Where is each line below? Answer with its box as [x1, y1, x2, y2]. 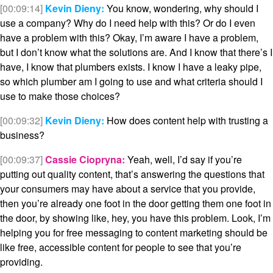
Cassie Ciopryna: [45, 152, 125, 167]
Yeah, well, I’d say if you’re [125, 152, 242, 167]
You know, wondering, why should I [104, 1, 258, 16]
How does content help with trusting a [104, 113, 268, 128]
